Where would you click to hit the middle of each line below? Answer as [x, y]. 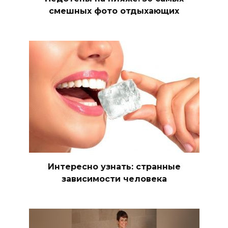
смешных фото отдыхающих [114, 11]
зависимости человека [114, 179]
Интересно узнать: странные [114, 167]
